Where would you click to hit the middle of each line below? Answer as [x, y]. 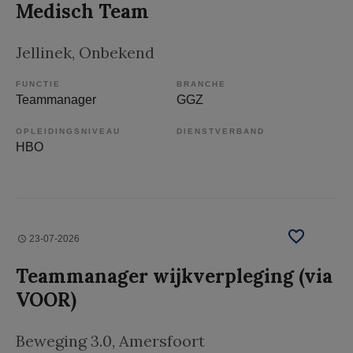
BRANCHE [201, 84]
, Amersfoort [158, 340]
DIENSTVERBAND [221, 131]
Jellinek [44, 52]
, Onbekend [113, 52]
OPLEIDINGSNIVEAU [68, 131]
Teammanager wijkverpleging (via [174, 276]
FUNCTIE [38, 84]
